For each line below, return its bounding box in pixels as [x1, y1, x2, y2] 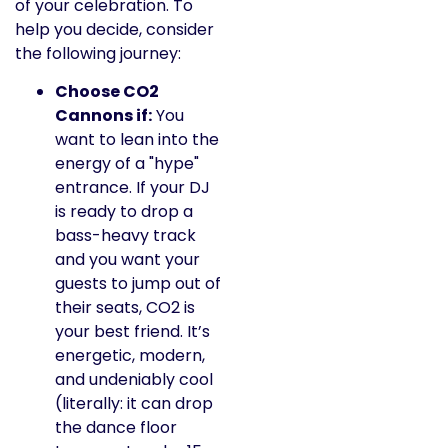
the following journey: [15, 41, 181, 65]
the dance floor [55, 416, 177, 440]
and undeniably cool [55, 368, 213, 392]
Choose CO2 [55, 80, 159, 104]
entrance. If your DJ [55, 176, 210, 200]
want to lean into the [55, 128, 219, 152]
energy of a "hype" [55, 152, 199, 176]
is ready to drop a [55, 200, 193, 224]
